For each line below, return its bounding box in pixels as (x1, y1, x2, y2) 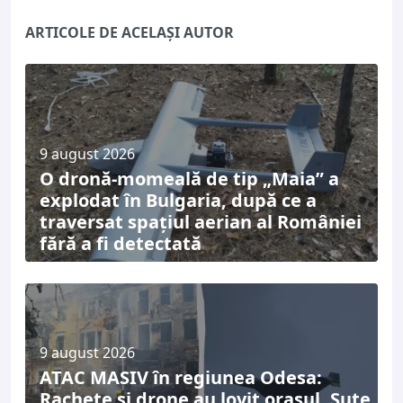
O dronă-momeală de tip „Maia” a (40, 166, 339, 191)
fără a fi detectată (40, 231, 201, 255)
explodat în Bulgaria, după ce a (40, 188, 317, 212)
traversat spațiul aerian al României (40, 210, 362, 234)
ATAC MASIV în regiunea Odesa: (40, 364, 322, 390)
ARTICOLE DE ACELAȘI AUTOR (184, 22, 234, 42)
